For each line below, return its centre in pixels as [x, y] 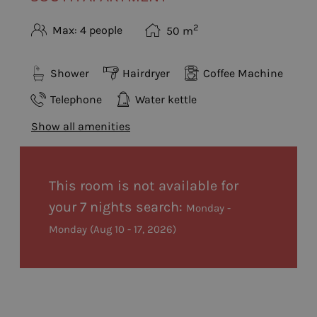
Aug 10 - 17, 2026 [133, 230]
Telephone [76, 100]
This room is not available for [144, 186]
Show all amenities [81, 127]
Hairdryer [146, 74]
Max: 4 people [87, 30]
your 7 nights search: [116, 207]
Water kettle [166, 100]
